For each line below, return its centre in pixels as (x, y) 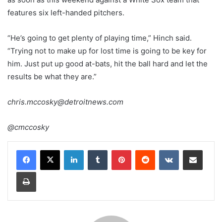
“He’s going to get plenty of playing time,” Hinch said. (100, 38)
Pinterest (145, 150)
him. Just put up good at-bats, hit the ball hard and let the (108, 64)
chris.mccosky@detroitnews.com (65, 102)
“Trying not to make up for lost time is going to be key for (107, 51)
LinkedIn (96, 150)
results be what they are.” (52, 77)
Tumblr (117, 150)
